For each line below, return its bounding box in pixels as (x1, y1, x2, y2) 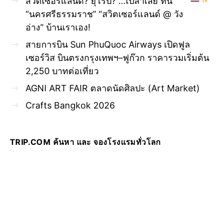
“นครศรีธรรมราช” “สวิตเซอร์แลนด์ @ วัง (26, 8, 183, 19)
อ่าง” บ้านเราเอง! (26, 22, 90, 32)
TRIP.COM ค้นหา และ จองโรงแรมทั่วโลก (10, 137, 161, 147)
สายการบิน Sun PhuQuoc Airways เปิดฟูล (26, 39, 190, 50)
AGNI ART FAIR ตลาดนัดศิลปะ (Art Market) (26, 82, 202, 93)
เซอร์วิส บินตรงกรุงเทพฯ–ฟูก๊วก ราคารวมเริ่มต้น (26, 52, 209, 63)
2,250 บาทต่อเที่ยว (26, 65, 99, 76)
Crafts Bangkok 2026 (26, 100, 117, 110)
